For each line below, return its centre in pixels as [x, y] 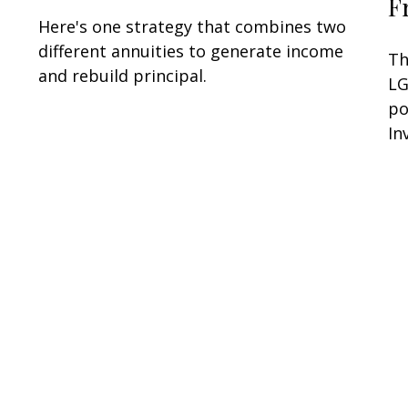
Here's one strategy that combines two [193, 26]
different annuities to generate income [191, 51]
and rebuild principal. [123, 75]
